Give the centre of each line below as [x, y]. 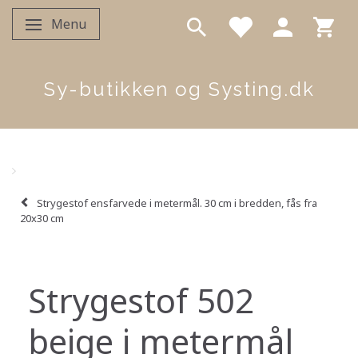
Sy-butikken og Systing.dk [179, 89]
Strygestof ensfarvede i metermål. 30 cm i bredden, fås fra [177, 203]
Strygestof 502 [141, 300]
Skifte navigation [82, 27]
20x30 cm [42, 218]
